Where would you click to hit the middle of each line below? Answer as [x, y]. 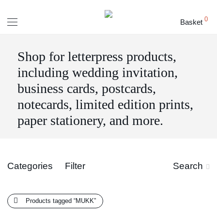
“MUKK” [85, 201]
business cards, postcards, [86, 89]
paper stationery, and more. [90, 121]
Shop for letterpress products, [97, 57]
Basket [191, 22]
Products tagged [50, 201]
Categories [30, 166]
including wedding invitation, [97, 73]
